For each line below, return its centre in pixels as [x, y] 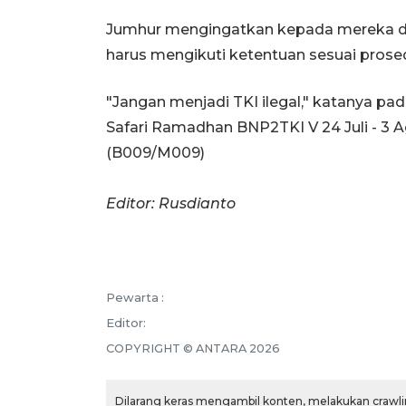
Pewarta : [135, 297]
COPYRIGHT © [151, 348]
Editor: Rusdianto [171, 203]
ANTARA [221, 348]
